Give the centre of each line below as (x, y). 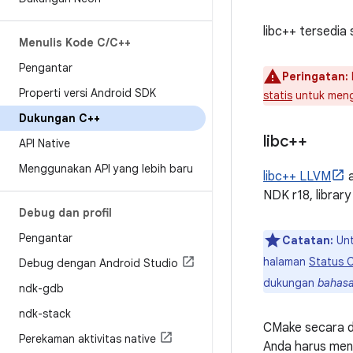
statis (278, 95)
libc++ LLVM (297, 176)
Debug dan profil (65, 213)
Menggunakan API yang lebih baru (106, 169)
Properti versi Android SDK (87, 93)
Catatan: (308, 240)
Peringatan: (315, 76)
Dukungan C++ (59, 118)
